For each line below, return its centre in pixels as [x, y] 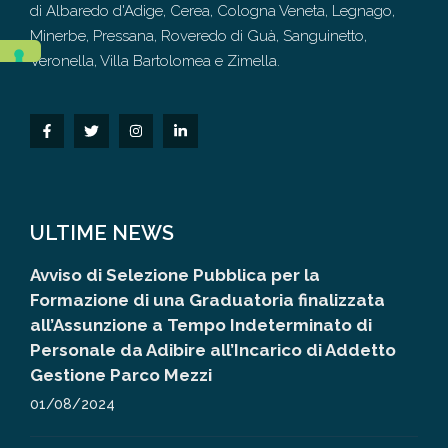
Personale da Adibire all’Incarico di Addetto [213, 350]
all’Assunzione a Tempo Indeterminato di [201, 325]
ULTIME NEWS [102, 233]
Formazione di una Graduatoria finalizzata [207, 300]
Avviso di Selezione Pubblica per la [175, 275]
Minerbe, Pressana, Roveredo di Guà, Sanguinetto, [198, 35]
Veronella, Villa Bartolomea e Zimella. [155, 60]
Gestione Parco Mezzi [121, 375]
